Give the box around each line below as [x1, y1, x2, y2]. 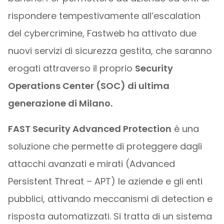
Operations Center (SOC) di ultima [7, 79, 169, 92]
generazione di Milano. [7, 97, 112, 109]
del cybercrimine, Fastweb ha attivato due [7, 27, 196, 39]
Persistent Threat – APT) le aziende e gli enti [7, 175, 202, 187]
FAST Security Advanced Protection [7, 122, 171, 135]
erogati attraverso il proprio [7, 62, 135, 74]
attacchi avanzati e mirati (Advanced [7, 157, 175, 170]
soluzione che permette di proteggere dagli [7, 140, 202, 152]
